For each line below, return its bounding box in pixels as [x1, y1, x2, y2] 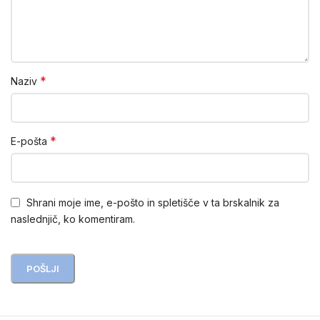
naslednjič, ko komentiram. [11, 212, 135, 225]
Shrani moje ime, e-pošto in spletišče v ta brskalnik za [26, 196, 279, 209]
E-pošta [11, 135, 50, 148]
